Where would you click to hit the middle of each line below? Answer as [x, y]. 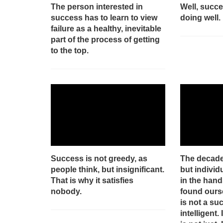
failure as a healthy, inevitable [106, 28]
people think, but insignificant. [108, 169]
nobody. [66, 191]
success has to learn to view [104, 17]
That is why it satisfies [92, 180]
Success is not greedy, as [99, 158]
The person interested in [97, 6]
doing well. [200, 17]
